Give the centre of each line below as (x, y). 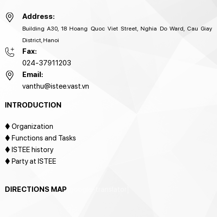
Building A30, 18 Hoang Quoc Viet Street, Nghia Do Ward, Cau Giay (117, 29)
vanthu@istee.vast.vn (55, 86)
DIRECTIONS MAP (36, 190)
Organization (32, 126)
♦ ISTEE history (29, 149)
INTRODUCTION (33, 105)
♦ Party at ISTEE (30, 161)
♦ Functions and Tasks (40, 138)
